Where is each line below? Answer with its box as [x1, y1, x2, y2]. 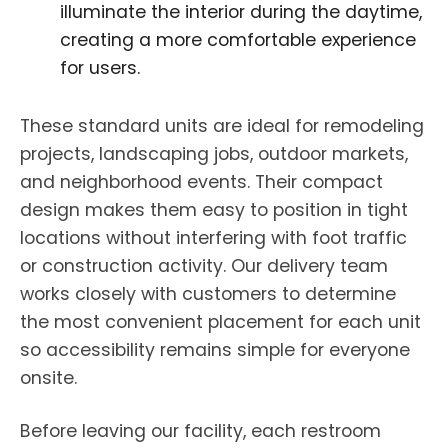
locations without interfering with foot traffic [20, 226, 407, 250]
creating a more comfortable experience [60, 28, 416, 52]
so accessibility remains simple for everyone [20, 338, 410, 362]
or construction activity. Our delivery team [20, 254, 388, 278]
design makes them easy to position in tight [20, 198, 408, 222]
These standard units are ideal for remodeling [20, 114, 424, 138]
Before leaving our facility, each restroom [20, 419, 381, 443]
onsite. [20, 366, 77, 390]
